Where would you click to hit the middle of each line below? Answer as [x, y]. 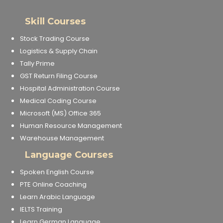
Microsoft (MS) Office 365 [60, 113]
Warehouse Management [62, 138]
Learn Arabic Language [57, 197]
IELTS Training [41, 209]
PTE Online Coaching [53, 184]
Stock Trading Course [55, 39]
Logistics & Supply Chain [58, 51]
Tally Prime [37, 63]
